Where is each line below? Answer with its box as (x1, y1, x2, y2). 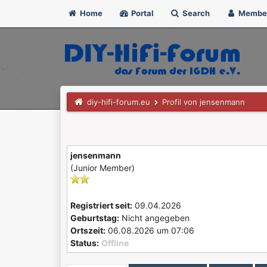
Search (180, 8, 210, 18)
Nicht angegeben (119, 213, 192, 223)
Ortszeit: (70, 225, 105, 235)
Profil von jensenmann (162, 97, 245, 107)
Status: (70, 238, 99, 248)
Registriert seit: (70, 200, 132, 210)
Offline (101, 238, 129, 248)
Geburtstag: (70, 213, 119, 223)
